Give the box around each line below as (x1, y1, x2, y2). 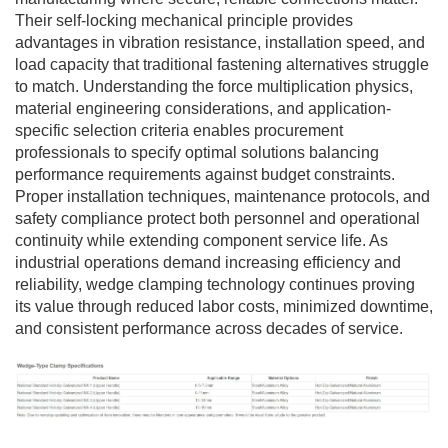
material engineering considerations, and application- (15, 99, 391, 117)
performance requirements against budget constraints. (15, 165, 395, 183)
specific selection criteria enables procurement (15, 121, 343, 139)
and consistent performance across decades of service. (15, 319, 403, 337)
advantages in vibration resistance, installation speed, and (15, 33, 425, 51)
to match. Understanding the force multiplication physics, (15, 77, 413, 95)
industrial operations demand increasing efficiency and (15, 253, 401, 271)
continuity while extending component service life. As (15, 231, 388, 249)
